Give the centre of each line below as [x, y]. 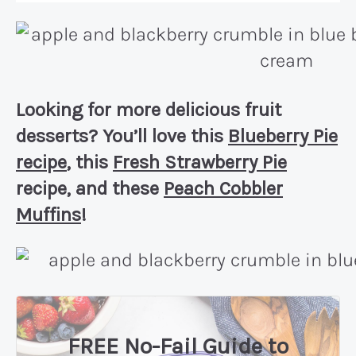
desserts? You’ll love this [122, 135]
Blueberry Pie [283, 135]
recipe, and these [90, 188]
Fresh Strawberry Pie [200, 162]
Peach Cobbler [223, 188]
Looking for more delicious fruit [149, 109]
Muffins [48, 214]
